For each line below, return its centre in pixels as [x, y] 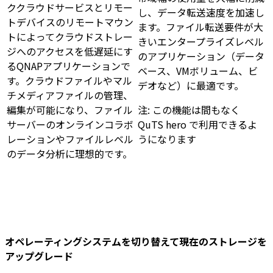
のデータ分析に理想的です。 [69, 154]
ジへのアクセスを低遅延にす [70, 51]
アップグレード [39, 256]
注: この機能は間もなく [189, 110]
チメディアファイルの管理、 [70, 95]
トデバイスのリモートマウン [70, 22]
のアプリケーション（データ [201, 56]
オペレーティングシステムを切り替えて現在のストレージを [136, 242]
